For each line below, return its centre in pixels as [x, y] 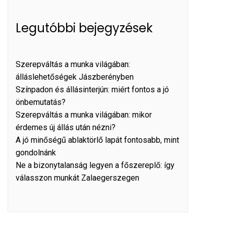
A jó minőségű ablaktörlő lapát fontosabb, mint [97, 140]
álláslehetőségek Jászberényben [75, 77]
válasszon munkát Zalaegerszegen [77, 178]
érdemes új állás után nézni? [66, 127]
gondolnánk [36, 153]
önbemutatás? [41, 102]
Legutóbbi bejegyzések [84, 28]
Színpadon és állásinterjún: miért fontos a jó [92, 90]
